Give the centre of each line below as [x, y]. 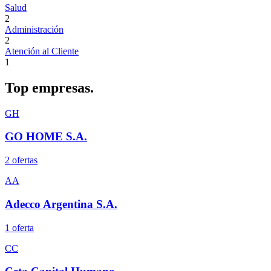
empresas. [63, 87]
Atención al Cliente [42, 51]
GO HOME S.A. [46, 137]
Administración [34, 29]
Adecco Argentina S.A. [61, 204]
